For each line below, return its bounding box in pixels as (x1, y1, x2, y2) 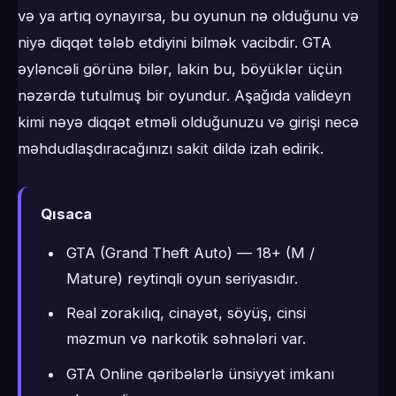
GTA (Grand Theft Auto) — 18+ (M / (65, 243, 315, 262)
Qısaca (41, 205, 92, 224)
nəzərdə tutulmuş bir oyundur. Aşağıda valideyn (18, 87, 351, 105)
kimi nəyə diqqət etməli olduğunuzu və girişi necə (18, 113, 359, 132)
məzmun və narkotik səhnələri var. (65, 330, 306, 348)
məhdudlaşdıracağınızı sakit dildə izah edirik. (18, 140, 324, 158)
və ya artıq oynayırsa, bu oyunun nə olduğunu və (18, 7, 359, 26)
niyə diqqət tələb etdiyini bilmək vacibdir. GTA (18, 34, 331, 52)
